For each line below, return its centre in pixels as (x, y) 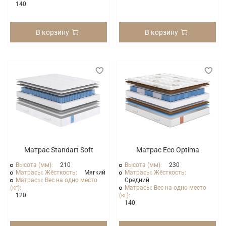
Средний (137, 180)
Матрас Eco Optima (167, 150)
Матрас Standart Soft (59, 150)
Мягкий (95, 173)
